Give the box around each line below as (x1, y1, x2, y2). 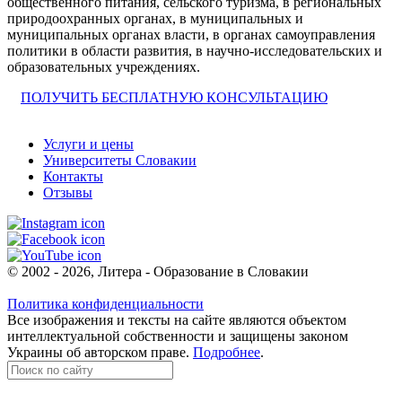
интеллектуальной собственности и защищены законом (7, 328, 348, 344)
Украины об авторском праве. (7, 344, 193, 360)
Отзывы (43, 184, 92, 200)
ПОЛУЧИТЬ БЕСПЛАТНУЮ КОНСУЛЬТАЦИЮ (21, 89, 328, 105)
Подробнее (193, 344, 260, 360)
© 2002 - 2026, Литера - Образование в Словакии (7, 263, 309, 279)
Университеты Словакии (43, 152, 197, 168)
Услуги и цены (43, 135, 134, 152)
